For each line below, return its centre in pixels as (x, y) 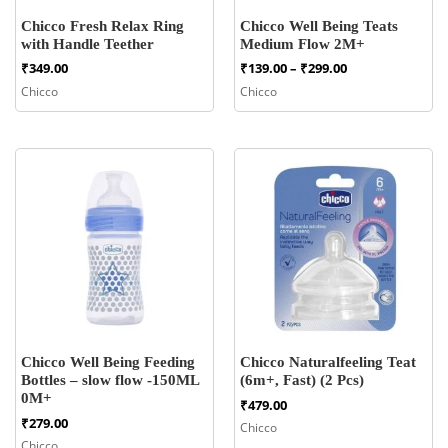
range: (367, 84)
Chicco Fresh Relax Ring (102, 25)
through (373, 118)
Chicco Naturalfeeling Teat (328, 362)
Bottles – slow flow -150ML (109, 380)
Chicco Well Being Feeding (107, 362)
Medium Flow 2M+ (302, 43)
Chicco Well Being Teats (319, 25)
